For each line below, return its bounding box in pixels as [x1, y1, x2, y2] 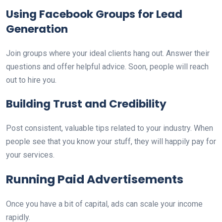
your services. [6, 150, 55, 160]
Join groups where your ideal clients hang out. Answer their [6, 49, 210, 58]
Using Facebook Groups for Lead [6, 6, 182, 22]
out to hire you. [6, 75, 56, 85]
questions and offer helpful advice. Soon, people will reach [6, 62, 209, 71]
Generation [6, 21, 68, 37]
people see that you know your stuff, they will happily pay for [6, 137, 216, 146]
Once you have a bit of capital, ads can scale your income [6, 199, 203, 209]
